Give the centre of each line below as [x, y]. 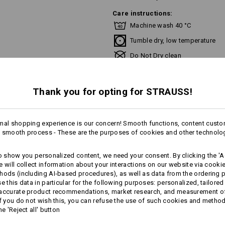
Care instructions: [143, 13]
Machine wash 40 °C [161, 25]
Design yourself [186, 144]
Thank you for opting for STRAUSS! [113, 91]
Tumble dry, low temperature [173, 40]
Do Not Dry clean [156, 55]
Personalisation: [142, 122]
